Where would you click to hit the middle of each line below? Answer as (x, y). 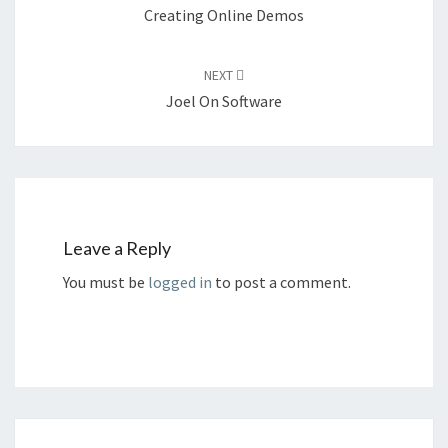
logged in (180, 282)
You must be (105, 282)
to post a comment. (281, 282)
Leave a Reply (117, 248)
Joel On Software (224, 101)
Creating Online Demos (224, 15)
